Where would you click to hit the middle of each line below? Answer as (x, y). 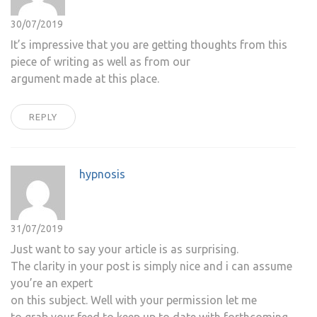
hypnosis (102, 174)
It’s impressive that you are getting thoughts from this (149, 45)
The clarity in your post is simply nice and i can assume (151, 266)
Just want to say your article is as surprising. (125, 249)
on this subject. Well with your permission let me (134, 300)
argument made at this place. (85, 79)
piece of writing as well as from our (100, 62)
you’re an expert (52, 283)
